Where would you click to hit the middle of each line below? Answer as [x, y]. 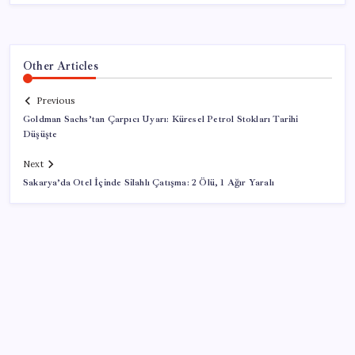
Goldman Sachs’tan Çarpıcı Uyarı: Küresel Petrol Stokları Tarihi [161, 120]
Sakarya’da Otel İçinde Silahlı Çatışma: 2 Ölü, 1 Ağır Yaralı [149, 183]
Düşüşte [40, 135]
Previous [55, 101]
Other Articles [61, 65]
